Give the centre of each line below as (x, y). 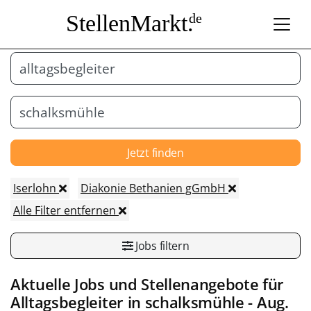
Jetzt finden (155, 152)
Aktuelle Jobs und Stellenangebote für (148, 284)
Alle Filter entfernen (66, 210)
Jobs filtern (161, 245)
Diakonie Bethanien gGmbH (154, 188)
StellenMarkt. (129, 23)
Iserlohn (36, 188)
